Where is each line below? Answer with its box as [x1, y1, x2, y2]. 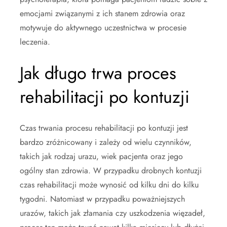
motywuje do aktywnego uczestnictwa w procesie [20, 22, 186, 34]
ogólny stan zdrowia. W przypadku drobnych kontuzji [20, 165, 202, 177]
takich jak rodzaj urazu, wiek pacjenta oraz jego [20, 150, 183, 163]
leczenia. [20, 36, 50, 48]
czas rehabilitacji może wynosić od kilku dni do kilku [20, 179, 199, 191]
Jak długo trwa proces [20, 61, 176, 86]
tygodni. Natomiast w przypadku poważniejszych [20, 193, 185, 205]
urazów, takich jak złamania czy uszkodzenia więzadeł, [20, 207, 205, 219]
